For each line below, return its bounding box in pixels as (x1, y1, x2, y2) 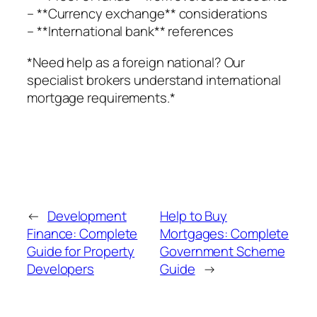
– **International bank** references (27, 22, 234, 41)
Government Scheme (160, 242, 285, 261)
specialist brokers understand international (27, 70, 281, 89)
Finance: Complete (27, 224, 138, 243)
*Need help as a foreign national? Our (27, 52, 246, 71)
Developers (27, 260, 95, 279)
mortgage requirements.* (27, 88, 175, 107)
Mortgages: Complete (160, 224, 289, 243)
